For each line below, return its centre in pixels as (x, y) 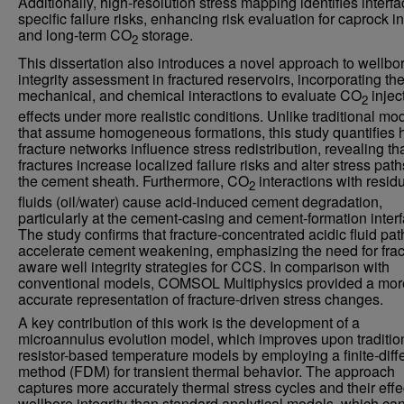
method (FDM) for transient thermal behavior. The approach (207, 372)
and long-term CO (75, 34)
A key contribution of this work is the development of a (189, 323)
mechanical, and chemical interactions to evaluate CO (190, 95)
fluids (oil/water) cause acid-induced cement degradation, (200, 202)
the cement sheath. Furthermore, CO (133, 180)
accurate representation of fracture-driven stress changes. (201, 299)
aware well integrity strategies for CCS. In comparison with (204, 267)
